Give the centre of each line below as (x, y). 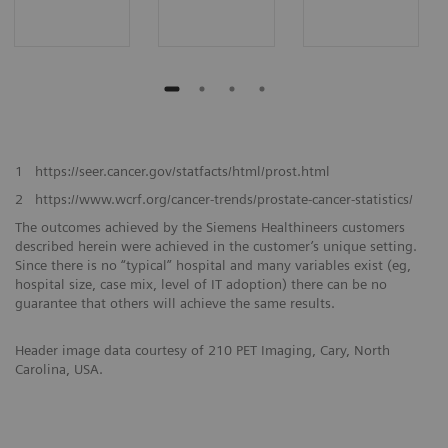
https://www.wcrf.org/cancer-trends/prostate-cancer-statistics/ (223, 198)
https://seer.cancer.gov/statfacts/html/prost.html (182, 170)
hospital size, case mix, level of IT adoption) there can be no (201, 283)
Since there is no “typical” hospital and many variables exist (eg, (213, 264)
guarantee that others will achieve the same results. (177, 302)
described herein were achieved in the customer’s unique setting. (216, 245)
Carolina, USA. (59, 368)
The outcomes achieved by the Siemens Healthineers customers (210, 226)
